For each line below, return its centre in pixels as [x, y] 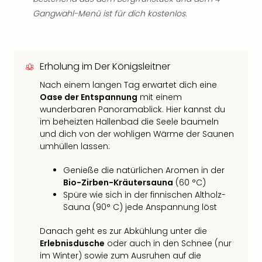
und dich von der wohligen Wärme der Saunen [137, 134]
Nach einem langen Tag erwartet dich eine [128, 85]
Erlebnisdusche [72, 243]
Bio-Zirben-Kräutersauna [118, 182]
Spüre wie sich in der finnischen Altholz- [144, 195]
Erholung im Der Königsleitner [105, 66]
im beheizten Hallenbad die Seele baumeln [129, 122]
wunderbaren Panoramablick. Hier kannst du [132, 109]
